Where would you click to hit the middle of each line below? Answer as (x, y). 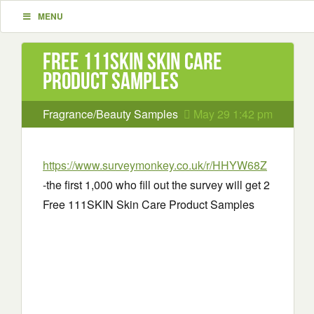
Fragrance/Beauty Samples (110, 114)
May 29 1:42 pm (232, 114)
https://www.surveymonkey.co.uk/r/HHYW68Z (155, 165)
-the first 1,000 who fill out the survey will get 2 (156, 185)
